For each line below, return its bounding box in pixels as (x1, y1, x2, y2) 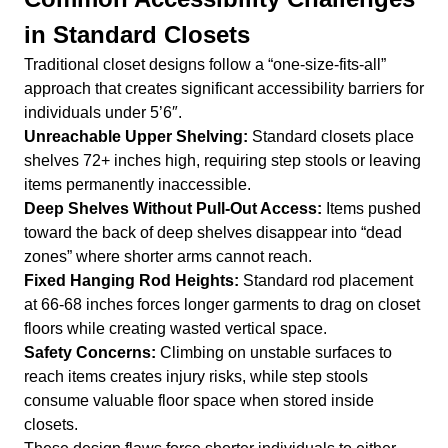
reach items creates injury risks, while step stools (24, 368, 368, 386)
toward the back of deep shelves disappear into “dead (24, 224, 402, 242)
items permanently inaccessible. (24, 176, 251, 194)
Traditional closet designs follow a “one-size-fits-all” (24, 56, 386, 74)
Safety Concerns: (24, 344, 156, 362)
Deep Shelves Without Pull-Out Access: (24, 200, 322, 218)
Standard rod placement (239, 272, 413, 290)
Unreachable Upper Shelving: (24, 128, 248, 146)
